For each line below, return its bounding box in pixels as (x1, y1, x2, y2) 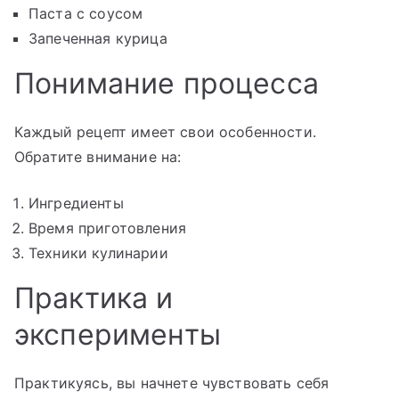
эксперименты (14, 317, 221, 353)
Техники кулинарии (28, 244, 168, 263)
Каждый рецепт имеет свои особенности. (14, 123, 316, 142)
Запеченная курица (28, 29, 167, 48)
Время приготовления (28, 219, 187, 238)
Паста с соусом (28, 4, 143, 23)
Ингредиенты (28, 194, 124, 213)
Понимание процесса (14, 66, 319, 102)
